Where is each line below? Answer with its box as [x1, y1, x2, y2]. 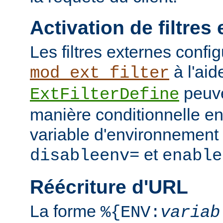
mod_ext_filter [30, 64, 169, 83]
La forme [30, 202, 101, 221]
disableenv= [30, 146, 139, 166]
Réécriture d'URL [30, 176, 188, 198]
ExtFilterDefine [30, 85, 179, 105]
